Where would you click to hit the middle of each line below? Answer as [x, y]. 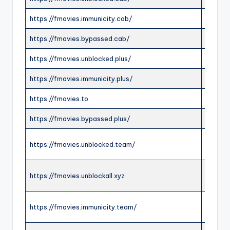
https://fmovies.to [59, 99]
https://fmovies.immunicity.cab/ [81, 19]
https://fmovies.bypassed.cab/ [80, 39]
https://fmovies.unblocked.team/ [82, 145]
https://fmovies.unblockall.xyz [77, 176]
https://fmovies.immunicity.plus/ [81, 79]
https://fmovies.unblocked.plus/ [80, 59]
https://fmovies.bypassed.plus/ [80, 119]
